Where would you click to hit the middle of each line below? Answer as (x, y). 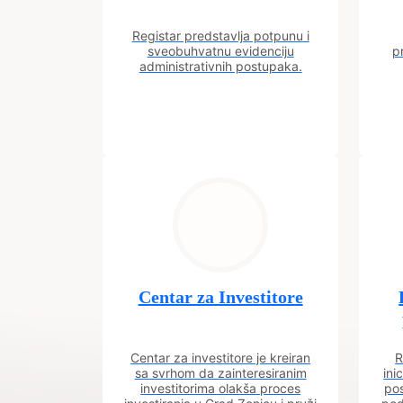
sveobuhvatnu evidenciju (220, 51)
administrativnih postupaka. (220, 66)
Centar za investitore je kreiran (221, 358)
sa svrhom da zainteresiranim (220, 373)
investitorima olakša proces (221, 388)
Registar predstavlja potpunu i (220, 36)
